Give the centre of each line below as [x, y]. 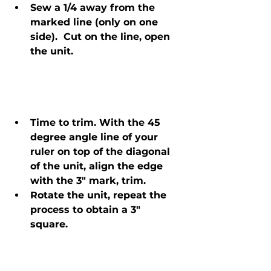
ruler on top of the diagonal [102, 152]
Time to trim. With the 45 [97, 123]
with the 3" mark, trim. [88, 181]
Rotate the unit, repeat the [100, 195]
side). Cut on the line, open [102, 37]
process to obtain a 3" [87, 210]
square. [51, 224]
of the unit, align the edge [98, 166]
